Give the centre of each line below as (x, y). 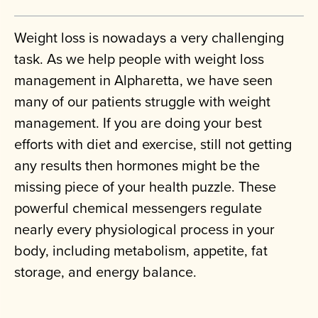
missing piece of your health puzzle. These (145, 187)
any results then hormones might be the (137, 165)
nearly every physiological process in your (144, 229)
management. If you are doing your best (138, 123)
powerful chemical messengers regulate (138, 208)
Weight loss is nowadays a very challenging (149, 38)
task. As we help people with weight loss (139, 59)
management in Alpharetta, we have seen (143, 80)
